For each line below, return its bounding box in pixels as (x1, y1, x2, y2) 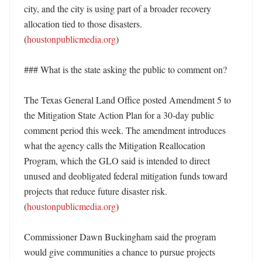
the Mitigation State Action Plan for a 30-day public (24, 109, 214, 121)
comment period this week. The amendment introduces (24, 124, 226, 136)
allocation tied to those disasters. (24, 18, 142, 30)
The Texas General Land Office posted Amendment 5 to (24, 94, 231, 106)
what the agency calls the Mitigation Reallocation (24, 139, 205, 151)
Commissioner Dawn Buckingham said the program (24, 230, 216, 243)
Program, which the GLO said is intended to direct (24, 154, 210, 167)
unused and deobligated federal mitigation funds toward (24, 170, 227, 182)
